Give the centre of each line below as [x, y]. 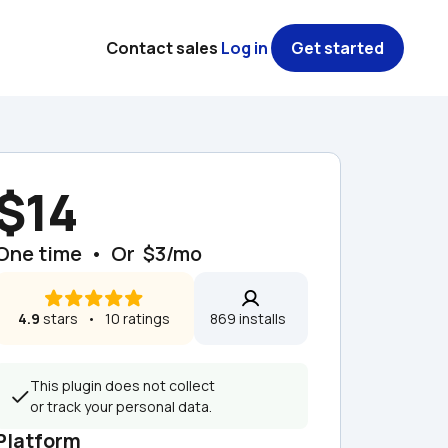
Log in [244, 48]
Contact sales [162, 48]
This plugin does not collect [122, 385]
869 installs [251, 318]
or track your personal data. [121, 406]
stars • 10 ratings [105, 318]
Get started [337, 48]
